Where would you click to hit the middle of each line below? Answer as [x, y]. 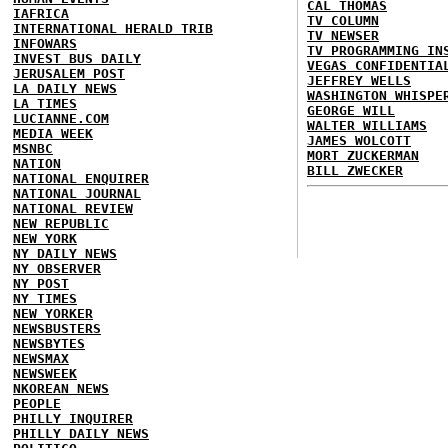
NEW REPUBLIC [61, 223]
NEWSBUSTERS [57, 328]
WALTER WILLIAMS [367, 125]
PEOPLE [37, 403]
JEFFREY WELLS [359, 80]
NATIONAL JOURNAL [77, 193]
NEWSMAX [41, 358]
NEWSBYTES [49, 343]
